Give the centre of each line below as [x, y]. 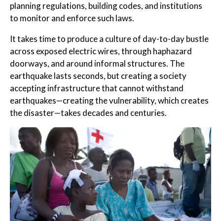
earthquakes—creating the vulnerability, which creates [109, 101]
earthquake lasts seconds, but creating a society [98, 76]
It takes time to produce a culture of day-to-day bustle [109, 39]
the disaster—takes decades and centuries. [88, 113]
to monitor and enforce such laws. [72, 18]
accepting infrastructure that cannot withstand [97, 88]
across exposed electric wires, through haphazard [101, 51]
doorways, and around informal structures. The [97, 64]
